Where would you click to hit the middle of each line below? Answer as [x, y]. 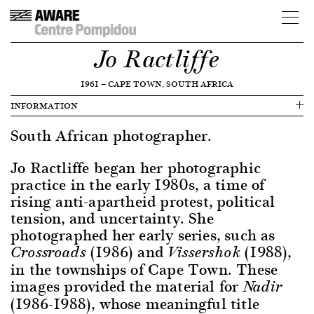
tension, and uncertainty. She [112, 218]
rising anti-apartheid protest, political [143, 201]
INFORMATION [44, 105]
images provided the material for [127, 286]
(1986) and [127, 251]
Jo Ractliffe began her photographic [136, 167]
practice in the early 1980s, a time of [138, 184]
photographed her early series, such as [143, 234]
